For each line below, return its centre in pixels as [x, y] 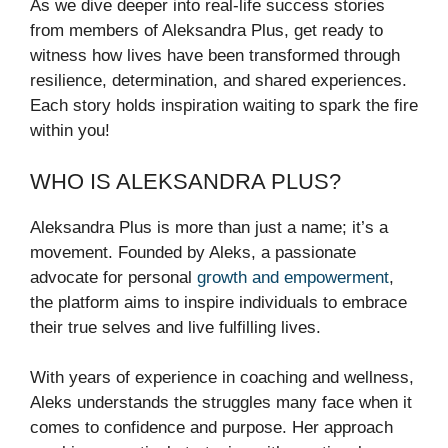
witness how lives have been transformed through [215, 56]
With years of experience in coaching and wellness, [222, 378]
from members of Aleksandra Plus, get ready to [206, 31]
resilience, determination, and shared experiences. [218, 81]
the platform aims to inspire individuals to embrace [218, 302]
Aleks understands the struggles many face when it [221, 403]
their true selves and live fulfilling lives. [175, 327]
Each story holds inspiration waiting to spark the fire [224, 106]
